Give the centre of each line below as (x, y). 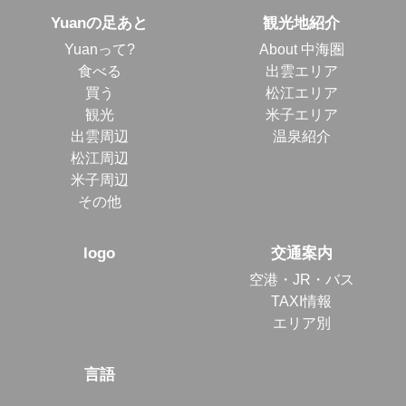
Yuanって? (99, 50)
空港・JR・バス (301, 280)
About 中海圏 (301, 50)
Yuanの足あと (99, 24)
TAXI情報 (301, 302)
